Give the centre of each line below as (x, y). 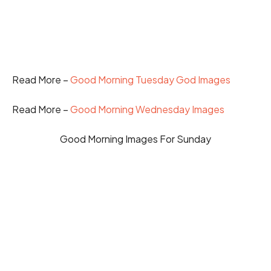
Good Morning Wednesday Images (147, 109)
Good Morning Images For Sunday (135, 139)
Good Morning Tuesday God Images (150, 79)
